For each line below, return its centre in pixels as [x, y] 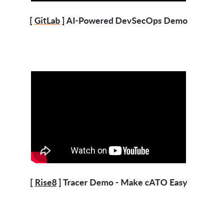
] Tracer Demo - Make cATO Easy [122, 182]
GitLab [47, 20]
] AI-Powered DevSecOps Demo [124, 20]
